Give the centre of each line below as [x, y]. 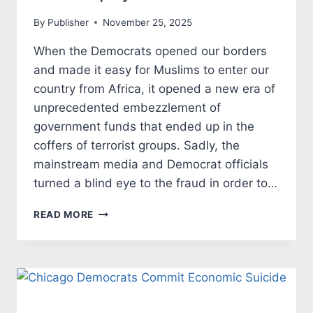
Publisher [68, 22]
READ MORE [64, 214]
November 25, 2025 [148, 22]
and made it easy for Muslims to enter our [151, 70]
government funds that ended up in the [144, 126]
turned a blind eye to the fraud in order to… [155, 183]
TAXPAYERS [124, 284]
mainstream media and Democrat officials [151, 164]
